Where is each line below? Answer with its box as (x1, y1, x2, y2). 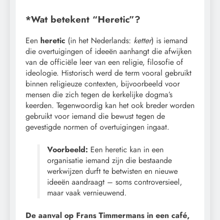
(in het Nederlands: (65, 34, 134, 46)
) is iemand (151, 34, 188, 46)
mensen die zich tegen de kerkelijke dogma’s (26, 88, 172, 100)
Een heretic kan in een (88, 143, 164, 155)
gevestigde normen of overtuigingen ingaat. (26, 121, 169, 133)
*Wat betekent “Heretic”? (26, 12, 140, 26)
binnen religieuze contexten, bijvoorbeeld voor (26, 78, 180, 89)
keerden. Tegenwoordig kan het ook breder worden (26, 99, 194, 111)
